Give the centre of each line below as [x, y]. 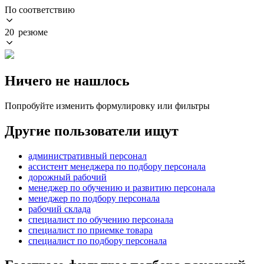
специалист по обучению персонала [101, 219]
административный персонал [88, 156]
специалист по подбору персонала [98, 240]
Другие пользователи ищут [92, 131]
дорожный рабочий [67, 177]
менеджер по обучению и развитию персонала [122, 187]
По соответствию [40, 9]
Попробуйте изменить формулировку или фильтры [107, 105]
